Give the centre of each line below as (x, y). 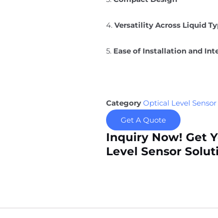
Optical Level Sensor (180, 103)
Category (124, 103)
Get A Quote (144, 120)
